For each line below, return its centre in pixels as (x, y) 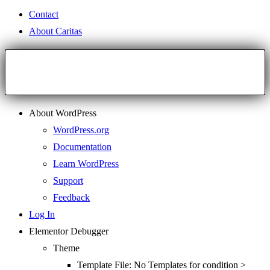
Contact (44, 14)
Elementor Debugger (69, 231)
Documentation (82, 147)
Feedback (71, 198)
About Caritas (55, 31)
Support (68, 181)
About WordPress (63, 113)
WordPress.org (81, 130)
